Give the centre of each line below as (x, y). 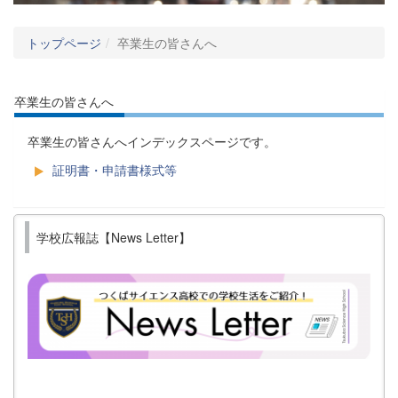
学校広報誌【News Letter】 (114, 237)
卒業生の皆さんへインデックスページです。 (152, 141)
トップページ (64, 43)
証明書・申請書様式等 (115, 169)
